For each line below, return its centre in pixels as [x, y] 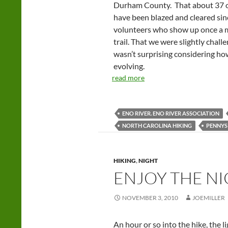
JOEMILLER [209, 198]
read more [128, 78]
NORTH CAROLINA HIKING [157, 125]
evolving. [129, 66]
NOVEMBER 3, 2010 [150, 198]
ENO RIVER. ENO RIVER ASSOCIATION [171, 113]
